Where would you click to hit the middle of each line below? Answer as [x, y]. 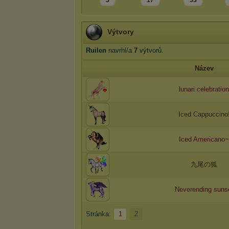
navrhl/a [120, 50]
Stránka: [98, 214]
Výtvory [121, 32]
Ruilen [96, 50]
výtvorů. [151, 50]
